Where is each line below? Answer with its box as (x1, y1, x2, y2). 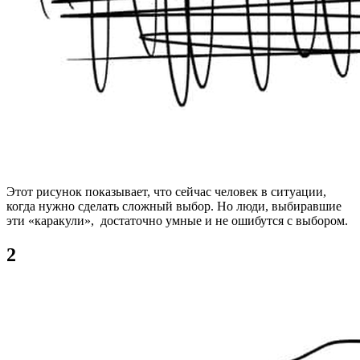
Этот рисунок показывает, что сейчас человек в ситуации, (6, 184, 326, 198)
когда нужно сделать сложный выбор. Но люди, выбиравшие (6, 198, 342, 213)
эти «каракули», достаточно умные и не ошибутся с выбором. (6, 213, 348, 227)
